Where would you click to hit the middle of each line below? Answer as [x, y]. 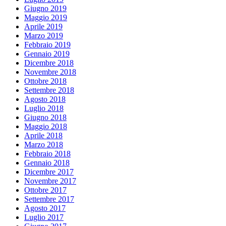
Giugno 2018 [45, 117]
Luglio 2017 [44, 217]
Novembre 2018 [50, 72]
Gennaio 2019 [47, 53]
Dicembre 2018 [49, 63]
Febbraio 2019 [47, 44]
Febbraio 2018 [47, 153]
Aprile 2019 [43, 26]
